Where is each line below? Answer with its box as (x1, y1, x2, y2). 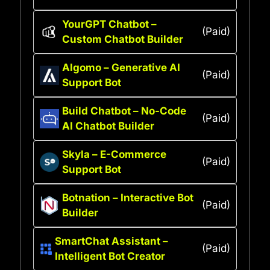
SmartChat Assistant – (54, 234, 168, 247)
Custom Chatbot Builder (62, 33, 183, 45)
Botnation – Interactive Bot (62, 191, 193, 204)
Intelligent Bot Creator (54, 250, 165, 262)
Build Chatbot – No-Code (62, 104, 186, 117)
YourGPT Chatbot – (62, 17, 157, 30)
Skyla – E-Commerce (62, 148, 166, 160)
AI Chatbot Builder (62, 119, 154, 132)
